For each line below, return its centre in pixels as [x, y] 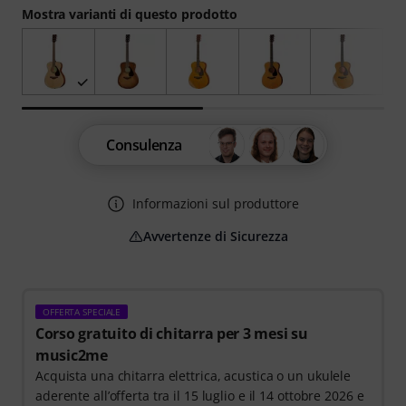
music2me [72, 356]
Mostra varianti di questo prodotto [130, 14]
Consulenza [144, 145]
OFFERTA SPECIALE [82, 312]
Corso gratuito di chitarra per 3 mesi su [172, 334]
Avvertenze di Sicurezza [216, 237]
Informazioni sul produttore [216, 204]
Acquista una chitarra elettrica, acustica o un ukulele [193, 376]
